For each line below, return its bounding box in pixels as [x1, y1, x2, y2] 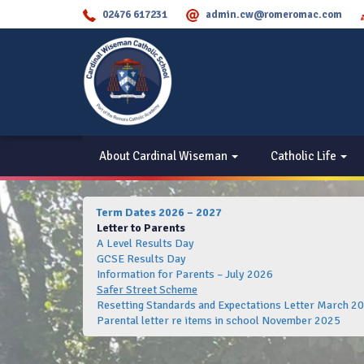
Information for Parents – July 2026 [97, 267, 273, 281]
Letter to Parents [97, 221, 185, 235]
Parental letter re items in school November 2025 [97, 314, 340, 327]
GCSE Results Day [97, 252, 186, 266]
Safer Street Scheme [97, 283, 197, 297]
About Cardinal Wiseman [99, 149, 230, 163]
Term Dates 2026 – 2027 [97, 206, 222, 219]
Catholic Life [271, 149, 339, 163]
